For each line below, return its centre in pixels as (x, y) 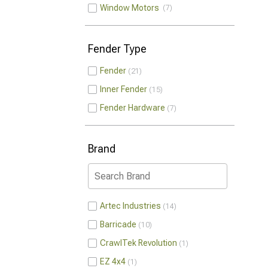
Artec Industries (130, 206)
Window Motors (131, 8)
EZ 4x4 (113, 261)
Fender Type (117, 49)
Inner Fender (124, 89)
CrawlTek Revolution (138, 243)
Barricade (118, 224)
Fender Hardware (133, 108)
